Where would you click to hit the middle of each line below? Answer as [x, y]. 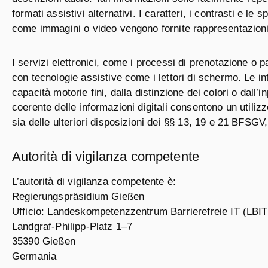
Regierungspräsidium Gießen [78, 197]
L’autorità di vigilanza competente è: [94, 182]
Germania [34, 256]
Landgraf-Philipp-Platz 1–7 [72, 226]
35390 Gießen [44, 241]
